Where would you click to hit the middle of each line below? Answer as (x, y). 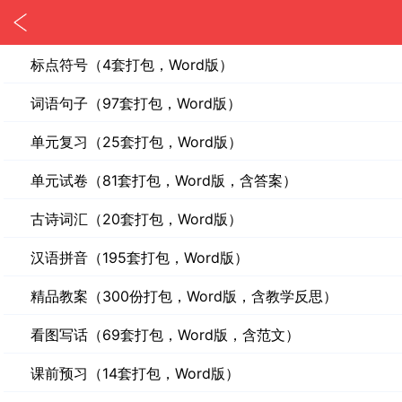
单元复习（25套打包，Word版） (136, 142)
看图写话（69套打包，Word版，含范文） (165, 335)
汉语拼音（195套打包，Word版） (140, 258)
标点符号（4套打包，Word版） (132, 65)
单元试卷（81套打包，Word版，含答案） (164, 180)
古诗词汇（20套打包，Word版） (136, 219)
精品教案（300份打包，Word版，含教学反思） (184, 296)
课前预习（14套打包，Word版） (135, 373)
